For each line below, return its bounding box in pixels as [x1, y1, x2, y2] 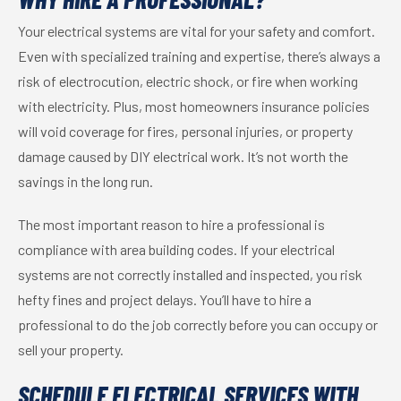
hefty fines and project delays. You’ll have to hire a [18, 291, 311, 308]
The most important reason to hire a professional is [18, 216, 325, 233]
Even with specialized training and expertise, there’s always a [18, 47, 380, 64]
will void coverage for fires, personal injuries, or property [18, 123, 353, 140]
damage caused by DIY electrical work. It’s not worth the [18, 148, 348, 165]
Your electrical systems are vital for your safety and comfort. [18, 22, 375, 39]
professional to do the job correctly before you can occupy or [18, 316, 378, 333]
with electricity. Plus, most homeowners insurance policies [18, 98, 370, 115]
